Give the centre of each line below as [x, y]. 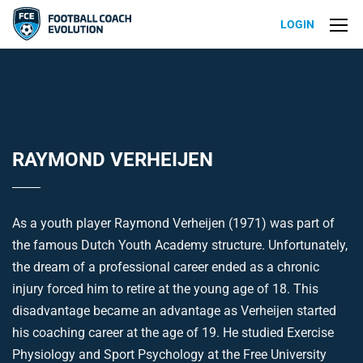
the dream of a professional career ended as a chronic [166, 267]
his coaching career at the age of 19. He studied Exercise [173, 333]
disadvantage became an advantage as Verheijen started [174, 311]
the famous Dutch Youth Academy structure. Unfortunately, [180, 245]
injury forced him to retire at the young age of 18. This [165, 289]
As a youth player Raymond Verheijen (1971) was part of [173, 223]
